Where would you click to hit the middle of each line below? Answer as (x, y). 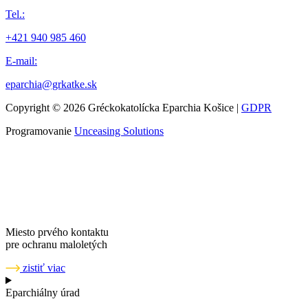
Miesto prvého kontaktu (57, 232)
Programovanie (40, 131)
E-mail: (21, 61)
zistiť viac (44, 268)
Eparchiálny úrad (43, 293)
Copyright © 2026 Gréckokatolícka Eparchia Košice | (123, 108)
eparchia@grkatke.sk (51, 85)
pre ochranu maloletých (56, 245)
